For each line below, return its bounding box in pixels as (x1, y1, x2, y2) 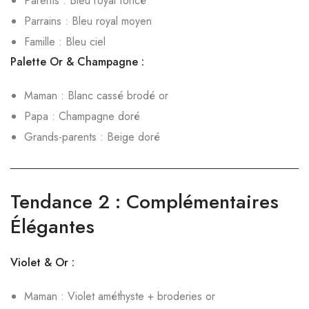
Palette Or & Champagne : (10, 54, 144, 70)
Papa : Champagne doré (24, 108, 140, 124)
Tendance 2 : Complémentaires (10, 188, 279, 216)
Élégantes (10, 212, 94, 241)
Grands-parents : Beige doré (24, 129, 160, 145)
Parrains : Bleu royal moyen (24, 13, 152, 29)
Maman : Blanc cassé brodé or (24, 88, 168, 103)
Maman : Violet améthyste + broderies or (24, 288, 215, 304)
